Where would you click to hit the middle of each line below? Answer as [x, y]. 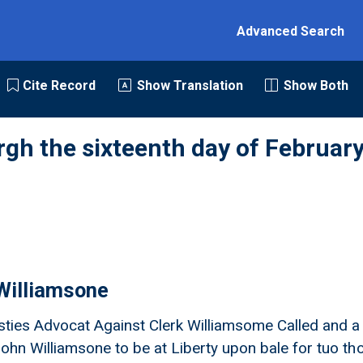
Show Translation [190, 85]
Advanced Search [291, 31]
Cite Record [60, 85]
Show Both [316, 85]
